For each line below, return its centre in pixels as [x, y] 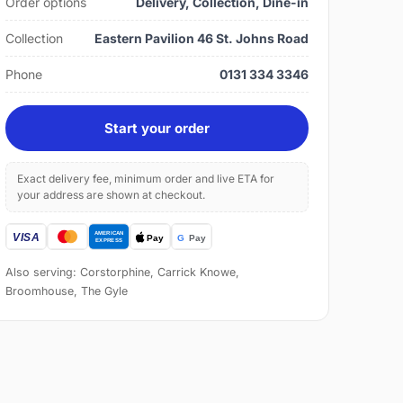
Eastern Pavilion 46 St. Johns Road [201, 39]
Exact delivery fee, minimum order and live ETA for [146, 179]
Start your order [157, 129]
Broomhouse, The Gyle [67, 291]
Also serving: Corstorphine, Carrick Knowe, [123, 273]
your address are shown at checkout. [112, 195]
